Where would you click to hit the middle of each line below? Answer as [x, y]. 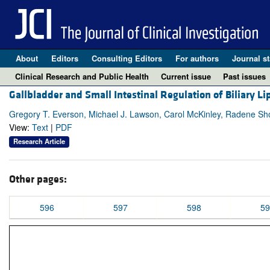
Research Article [39, 141]
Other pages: [38, 179]
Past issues [244, 76]
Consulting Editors [127, 58]
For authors [197, 58]
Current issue [186, 76]
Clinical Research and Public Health [82, 76]
